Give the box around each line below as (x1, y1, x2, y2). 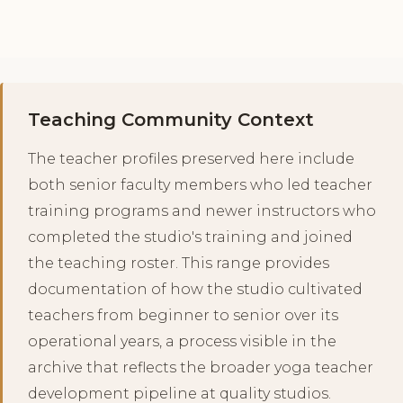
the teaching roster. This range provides (28, 255, 329, 273)
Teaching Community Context (28, 109, 314, 131)
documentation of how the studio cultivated (28, 281, 363, 299)
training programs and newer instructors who (28, 202, 376, 220)
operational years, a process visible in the (28, 333, 336, 351)
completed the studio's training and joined (28, 228, 353, 246)
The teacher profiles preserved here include (28, 150, 354, 168)
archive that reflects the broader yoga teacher (28, 359, 373, 377)
